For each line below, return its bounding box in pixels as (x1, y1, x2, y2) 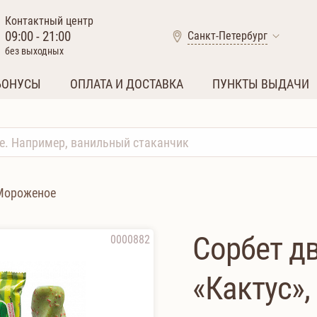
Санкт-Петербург (188, 28, 267, 42)
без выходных (5, 45, 64, 57)
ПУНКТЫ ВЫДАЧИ (212, 77, 310, 91)
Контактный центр (5, 14, 93, 28)
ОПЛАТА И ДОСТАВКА (69, 77, 183, 91)
